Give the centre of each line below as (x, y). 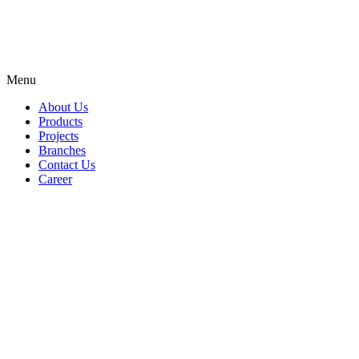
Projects (58, 136)
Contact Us (67, 165)
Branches (62, 150)
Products (61, 121)
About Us (63, 107)
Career (55, 179)
